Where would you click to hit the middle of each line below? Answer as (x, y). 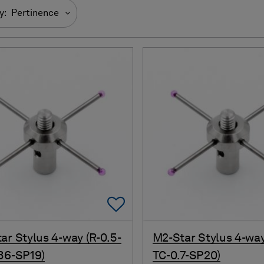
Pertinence (35, 13)
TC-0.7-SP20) (187, 256)
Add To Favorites (192, 205)
